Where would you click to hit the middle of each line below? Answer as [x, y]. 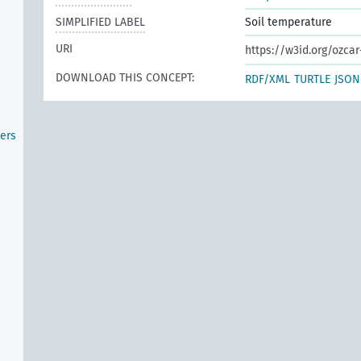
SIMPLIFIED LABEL [100, 22]
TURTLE [312, 79]
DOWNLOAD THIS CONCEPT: [125, 78]
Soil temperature [288, 22]
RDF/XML [268, 79]
